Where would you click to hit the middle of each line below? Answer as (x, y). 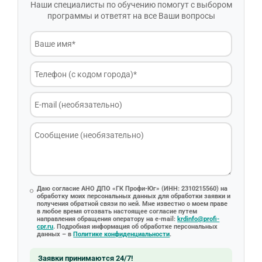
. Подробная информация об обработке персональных (136, 226)
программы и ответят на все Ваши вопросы (131, 15)
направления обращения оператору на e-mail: (107, 219)
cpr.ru (45, 226)
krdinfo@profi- (199, 219)
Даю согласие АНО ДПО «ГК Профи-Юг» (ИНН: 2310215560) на (132, 188)
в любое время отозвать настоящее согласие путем (117, 211)
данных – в (55, 234)
